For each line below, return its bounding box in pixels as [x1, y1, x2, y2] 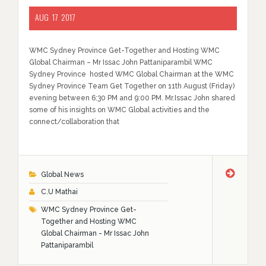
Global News [40, 170, 84, 179]
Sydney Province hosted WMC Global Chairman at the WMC [29, 69, 234, 78]
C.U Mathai [40, 188, 78, 197]
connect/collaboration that [29, 117, 119, 126]
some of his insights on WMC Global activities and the [29, 105, 210, 114]
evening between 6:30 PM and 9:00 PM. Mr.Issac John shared [29, 93, 235, 102]
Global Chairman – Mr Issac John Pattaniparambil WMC [29, 58, 213, 66]
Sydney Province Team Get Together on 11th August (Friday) [29, 81, 235, 90]
